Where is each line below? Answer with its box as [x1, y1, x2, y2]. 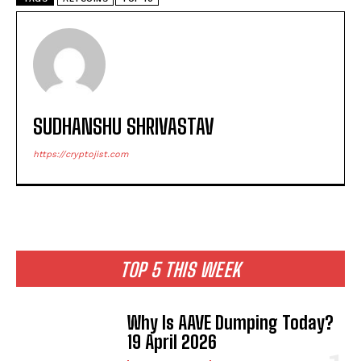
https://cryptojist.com [33, 148, 128, 160]
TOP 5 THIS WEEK [120, 257, 241, 281]
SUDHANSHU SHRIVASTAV [33, 113, 214, 139]
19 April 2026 [127, 330, 218, 353]
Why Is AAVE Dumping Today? [127, 311, 334, 334]
